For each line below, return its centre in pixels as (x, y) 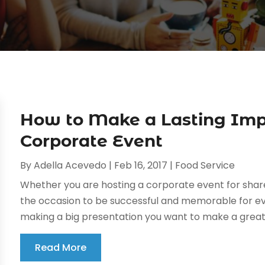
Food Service (205, 166)
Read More (61, 248)
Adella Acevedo (70, 166)
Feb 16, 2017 (141, 166)
